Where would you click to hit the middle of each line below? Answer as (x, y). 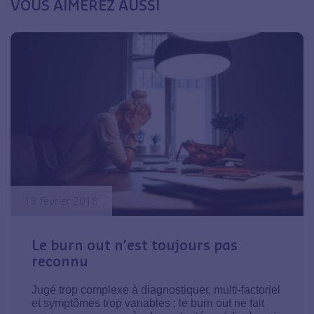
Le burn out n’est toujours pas (135, 245)
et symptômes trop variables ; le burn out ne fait (148, 303)
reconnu (60, 261)
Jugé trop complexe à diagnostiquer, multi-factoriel (156, 290)
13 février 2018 (61, 201)
